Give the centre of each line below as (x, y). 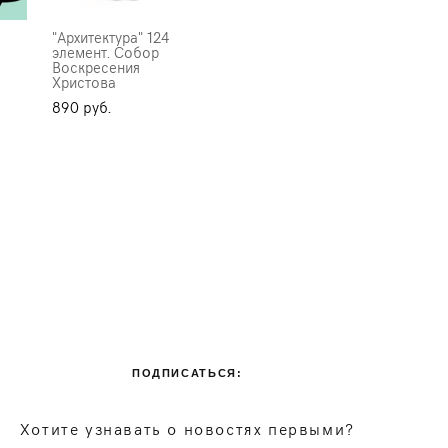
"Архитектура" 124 (110, 36)
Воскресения (95, 66)
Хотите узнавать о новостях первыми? (187, 428)
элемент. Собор (105, 51)
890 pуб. (81, 106)
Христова (83, 81)
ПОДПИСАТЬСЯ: (187, 373)
